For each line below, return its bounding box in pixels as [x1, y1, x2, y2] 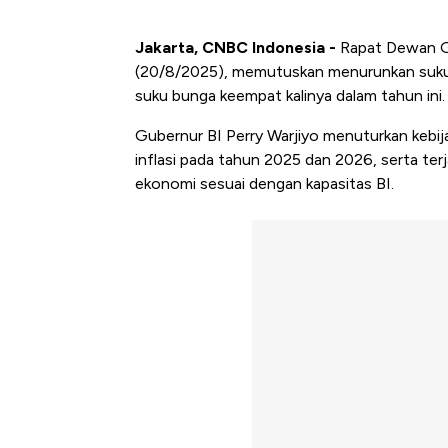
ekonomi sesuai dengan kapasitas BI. [135, 173, 394, 193]
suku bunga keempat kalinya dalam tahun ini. [135, 85, 445, 105]
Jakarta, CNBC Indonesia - [135, 37, 340, 57]
